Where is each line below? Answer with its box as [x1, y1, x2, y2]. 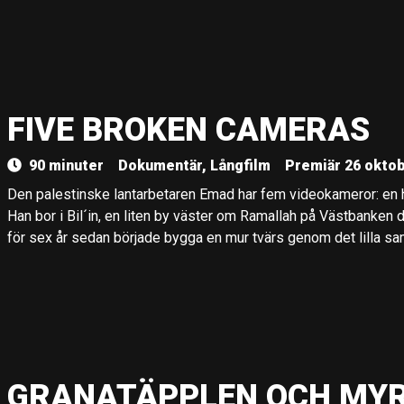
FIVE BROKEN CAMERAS [7, 111, 370, 149]
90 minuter [29, 157, 104, 174]
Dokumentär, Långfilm [118, 157, 271, 174]
